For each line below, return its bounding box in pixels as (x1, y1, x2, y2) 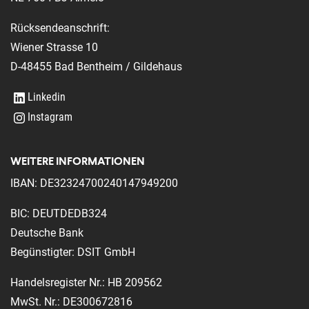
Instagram (28, 110, 72, 123)
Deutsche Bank (10, 226, 83, 239)
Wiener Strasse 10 (10, 40, 98, 54)
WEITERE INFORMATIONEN (10, 153, 145, 168)
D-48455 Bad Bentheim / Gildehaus (10, 59, 182, 73)
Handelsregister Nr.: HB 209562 (10, 275, 162, 289)
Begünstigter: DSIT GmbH (10, 245, 135, 259)
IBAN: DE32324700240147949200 (10, 176, 178, 190)
